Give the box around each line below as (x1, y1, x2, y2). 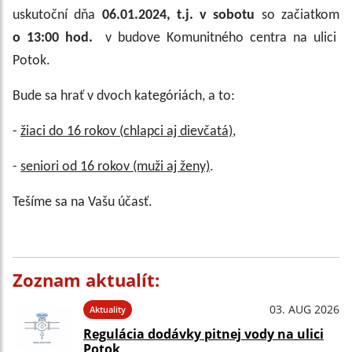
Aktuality (90, 303, 126, 315)
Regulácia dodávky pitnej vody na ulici (83, 325, 324, 343)
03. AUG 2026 (269, 302, 339, 317)
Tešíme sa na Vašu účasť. (13, 195, 152, 210)
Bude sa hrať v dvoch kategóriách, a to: (13, 89, 235, 104)
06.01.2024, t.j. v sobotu (101, 8, 262, 23)
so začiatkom (261, 8, 340, 23)
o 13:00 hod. (13, 31, 99, 46)
